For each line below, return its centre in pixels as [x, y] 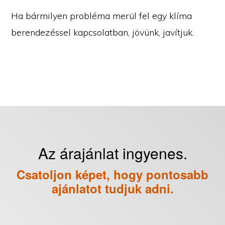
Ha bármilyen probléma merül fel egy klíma [102, 16]
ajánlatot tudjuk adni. [113, 188]
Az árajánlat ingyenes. [113, 153]
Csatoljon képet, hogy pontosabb [113, 174]
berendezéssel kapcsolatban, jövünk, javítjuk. [103, 32]
